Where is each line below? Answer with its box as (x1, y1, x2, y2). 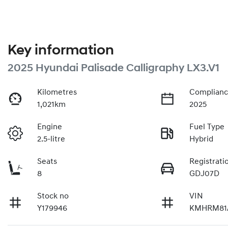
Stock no (37, 192, 69, 201)
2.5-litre (37, 135, 66, 144)
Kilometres (37, 88, 77, 97)
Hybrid (189, 135, 214, 144)
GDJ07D (189, 169, 220, 178)
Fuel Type (189, 123, 225, 131)
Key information (8, 43, 114, 58)
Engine (37, 123, 63, 131)
